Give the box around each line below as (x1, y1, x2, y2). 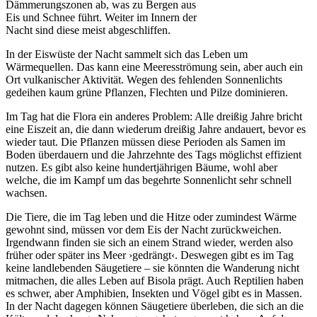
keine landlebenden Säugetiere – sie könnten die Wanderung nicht (6, 261, 299, 274)
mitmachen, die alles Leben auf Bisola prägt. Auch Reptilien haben (6, 274, 304, 287)
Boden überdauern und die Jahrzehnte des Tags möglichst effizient (6, 148, 301, 161)
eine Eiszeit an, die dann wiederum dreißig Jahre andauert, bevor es (6, 122, 306, 135)
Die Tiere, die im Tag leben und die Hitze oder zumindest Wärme (6, 210, 296, 223)
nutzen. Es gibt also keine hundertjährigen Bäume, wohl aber (6, 161, 277, 173)
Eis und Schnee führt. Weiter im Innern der (6, 11, 197, 23)
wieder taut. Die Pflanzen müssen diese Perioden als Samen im (6, 135, 285, 148)
